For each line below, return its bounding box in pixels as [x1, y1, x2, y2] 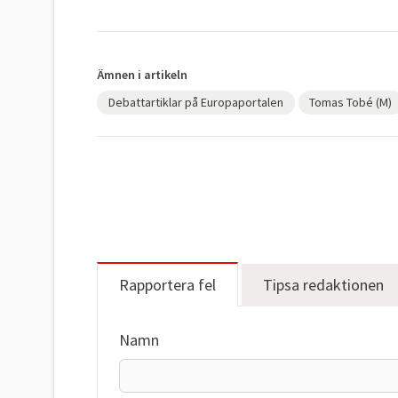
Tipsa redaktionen [263, 274, 384, 295]
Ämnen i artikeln [97, 66, 187, 83]
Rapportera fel [119, 274, 216, 295]
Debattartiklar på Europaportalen [107, 93, 283, 110]
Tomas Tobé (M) [309, 93, 393, 110]
